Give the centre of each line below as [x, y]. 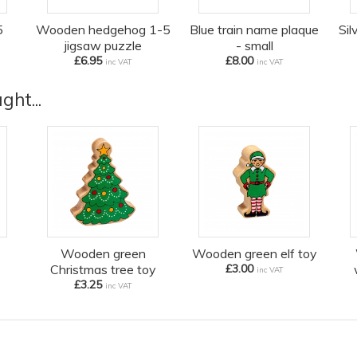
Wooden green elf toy [254, 254]
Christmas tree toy [103, 270]
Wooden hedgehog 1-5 [103, 30]
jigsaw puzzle [103, 46]
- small [254, 46]
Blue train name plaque [254, 30]
